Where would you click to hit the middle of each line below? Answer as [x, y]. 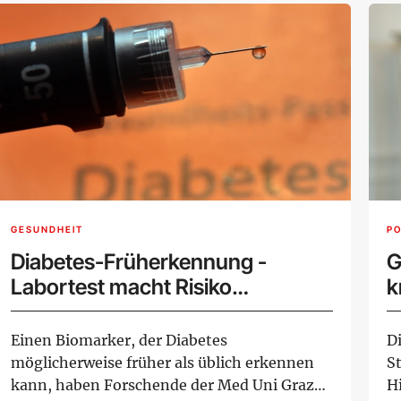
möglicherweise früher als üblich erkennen [162, 362]
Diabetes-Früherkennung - [139, 261]
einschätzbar [74, 311]
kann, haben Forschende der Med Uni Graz [162, 384]
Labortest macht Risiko [121, 286]
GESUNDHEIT [47, 230]
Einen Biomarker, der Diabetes [119, 340]
